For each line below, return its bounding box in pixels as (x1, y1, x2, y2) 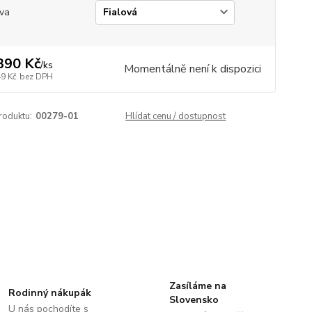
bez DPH (19, 71, 53, 82)
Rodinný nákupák (8, 286, 92, 299)
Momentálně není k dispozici (123, 61, 261, 77)
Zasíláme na (169, 279, 226, 292)
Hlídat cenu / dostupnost (125, 110, 226, 123)
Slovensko (169, 292, 219, 306)
